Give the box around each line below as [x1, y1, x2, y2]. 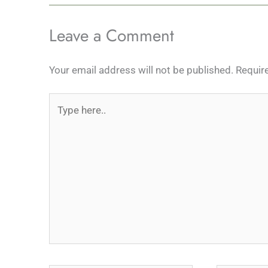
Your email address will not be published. [49, 63, 233, 76]
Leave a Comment [49, 23, 174, 48]
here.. [48, 112, 73, 124]
